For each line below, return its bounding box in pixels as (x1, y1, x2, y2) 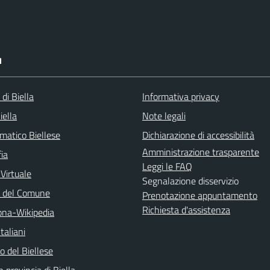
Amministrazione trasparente (142, 144, 259, 159)
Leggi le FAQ (142, 159, 192, 174)
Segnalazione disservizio (142, 173, 239, 188)
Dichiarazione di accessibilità (142, 127, 254, 142)
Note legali (142, 108, 186, 123)
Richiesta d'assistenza (142, 202, 230, 217)
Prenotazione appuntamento (142, 187, 257, 202)
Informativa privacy (142, 89, 219, 104)
